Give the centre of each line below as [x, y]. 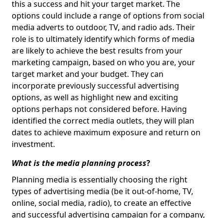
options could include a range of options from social [108, 16]
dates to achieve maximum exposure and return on [106, 132]
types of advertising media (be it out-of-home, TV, [102, 191]
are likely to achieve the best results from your [97, 51]
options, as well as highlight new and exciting [95, 97]
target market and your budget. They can [88, 74]
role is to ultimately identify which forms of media [103, 39]
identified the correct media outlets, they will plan [103, 121]
